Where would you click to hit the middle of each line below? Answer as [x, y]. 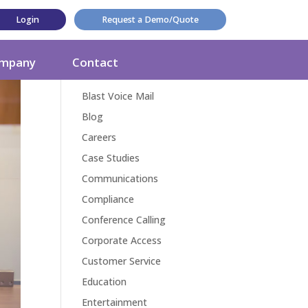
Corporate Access [122, 240]
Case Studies [111, 158]
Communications [120, 178]
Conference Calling [124, 220]
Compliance [108, 199]
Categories [134, 50]
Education [104, 282]
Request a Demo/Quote [150, 20]
